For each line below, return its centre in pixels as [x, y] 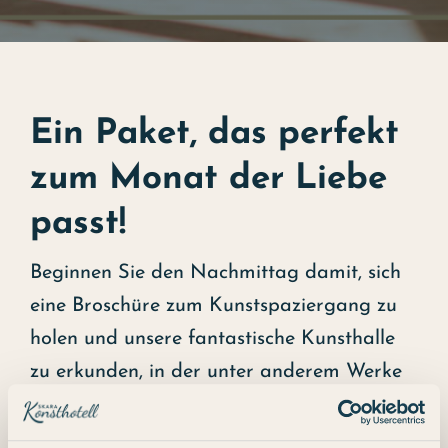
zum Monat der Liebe [208, 179]
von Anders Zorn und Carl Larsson [185, 404]
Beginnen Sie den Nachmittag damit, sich [215, 272]
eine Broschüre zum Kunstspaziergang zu [213, 305]
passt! [77, 224]
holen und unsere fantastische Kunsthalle [212, 338]
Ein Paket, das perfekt [214, 134]
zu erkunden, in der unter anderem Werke [215, 371]
